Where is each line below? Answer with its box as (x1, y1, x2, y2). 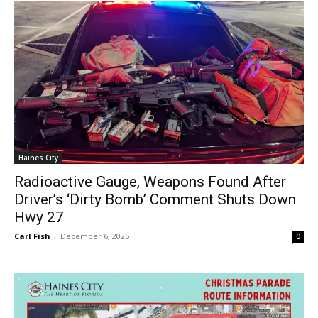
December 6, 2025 (60, 230, 129, 241)
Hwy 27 (14, 208, 64, 226)
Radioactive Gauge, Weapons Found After (14, 172, 286, 190)
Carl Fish (14, 230, 50, 241)
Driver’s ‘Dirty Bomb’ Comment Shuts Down (14, 190, 296, 208)
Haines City (18, 152, 58, 163)
